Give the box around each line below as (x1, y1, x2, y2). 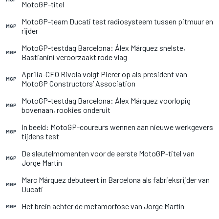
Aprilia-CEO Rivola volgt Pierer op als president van (22, 69, 187, 79)
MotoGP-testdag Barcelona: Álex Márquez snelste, (22, 43, 185, 52)
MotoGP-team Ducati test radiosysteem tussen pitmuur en (22, 17, 213, 26)
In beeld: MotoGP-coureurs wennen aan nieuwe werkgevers (22, 122, 213, 131)
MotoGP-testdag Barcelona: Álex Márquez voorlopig (22, 96, 191, 105)
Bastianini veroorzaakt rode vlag (22, 52, 127, 62)
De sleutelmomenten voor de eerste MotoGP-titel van (22, 149, 195, 158)
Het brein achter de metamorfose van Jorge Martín (22, 201, 184, 211)
